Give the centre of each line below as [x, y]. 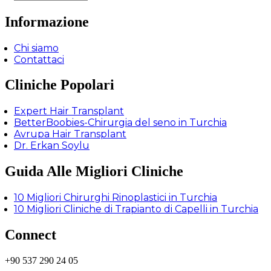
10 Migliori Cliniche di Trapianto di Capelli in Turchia [136, 209]
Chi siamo [36, 48]
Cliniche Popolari [60, 85]
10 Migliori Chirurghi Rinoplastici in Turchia [116, 198]
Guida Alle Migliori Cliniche [94, 171]
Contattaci [39, 59]
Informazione [47, 21]
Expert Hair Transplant [69, 111]
